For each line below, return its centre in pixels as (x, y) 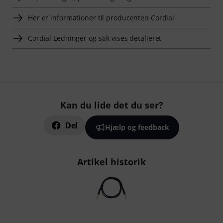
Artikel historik (111, 162)
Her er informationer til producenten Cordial (101, 17)
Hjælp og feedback (137, 127)
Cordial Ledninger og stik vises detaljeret (95, 38)
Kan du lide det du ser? (111, 105)
